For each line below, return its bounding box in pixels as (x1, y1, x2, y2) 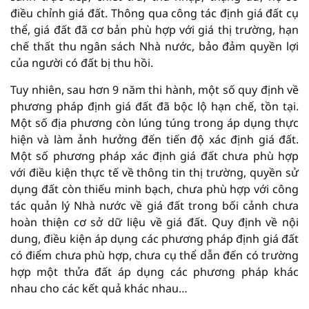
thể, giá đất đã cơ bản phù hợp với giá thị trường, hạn (10, 22, 299, 38)
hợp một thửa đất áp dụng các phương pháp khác (10, 264, 299, 280)
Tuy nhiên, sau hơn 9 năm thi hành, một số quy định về (10, 82, 299, 98)
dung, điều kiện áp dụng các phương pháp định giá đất (10, 231, 299, 247)
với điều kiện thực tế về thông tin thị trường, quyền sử (10, 165, 299, 181)
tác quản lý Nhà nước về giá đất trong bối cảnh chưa (10, 198, 299, 214)
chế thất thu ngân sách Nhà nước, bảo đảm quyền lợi (10, 39, 299, 54)
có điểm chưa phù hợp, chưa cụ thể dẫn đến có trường (10, 248, 299, 263)
